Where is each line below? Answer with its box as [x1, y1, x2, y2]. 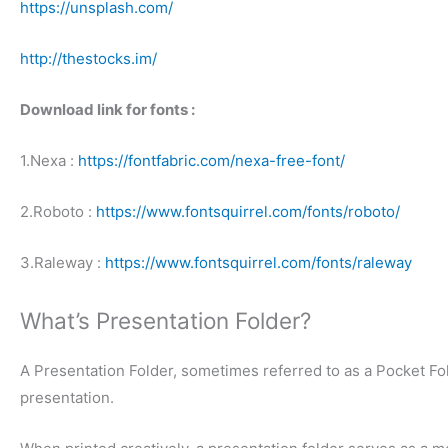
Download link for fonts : [20, 100, 195, 120]
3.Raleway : [20, 253, 105, 273]
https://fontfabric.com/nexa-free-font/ [78, 151, 345, 171]
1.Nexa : [20, 151, 78, 171]
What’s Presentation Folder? [20, 307, 311, 335]
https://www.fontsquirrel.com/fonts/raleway [105, 253, 412, 273]
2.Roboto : [20, 202, 96, 222]
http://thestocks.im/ [20, 49, 157, 69]
